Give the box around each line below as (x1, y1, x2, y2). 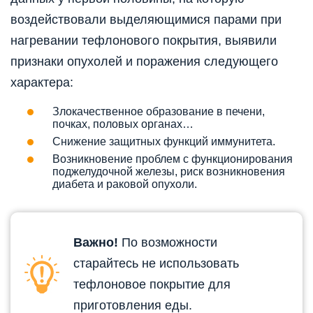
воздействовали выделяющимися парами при (10, 12, 282, 27)
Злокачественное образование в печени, (52, 105, 265, 117)
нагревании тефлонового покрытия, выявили (10, 33, 277, 48)
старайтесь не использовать (73, 256, 239, 270)
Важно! (73, 235, 118, 249)
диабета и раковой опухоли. (52, 177, 197, 190)
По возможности (118, 235, 217, 249)
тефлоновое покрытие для (73, 277, 231, 291)
